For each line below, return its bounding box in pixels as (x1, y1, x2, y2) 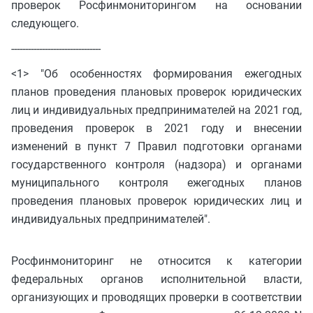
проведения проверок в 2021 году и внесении (11, 122, 302, 136)
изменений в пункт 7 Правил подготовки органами (11, 140, 302, 154)
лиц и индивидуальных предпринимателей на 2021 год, (11, 103, 302, 117)
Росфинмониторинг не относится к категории (11, 254, 302, 268)
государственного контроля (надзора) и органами (11, 158, 302, 172)
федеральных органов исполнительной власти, (11, 272, 302, 286)
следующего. (11, 17, 79, 31)
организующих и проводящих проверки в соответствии (11, 290, 302, 304)
